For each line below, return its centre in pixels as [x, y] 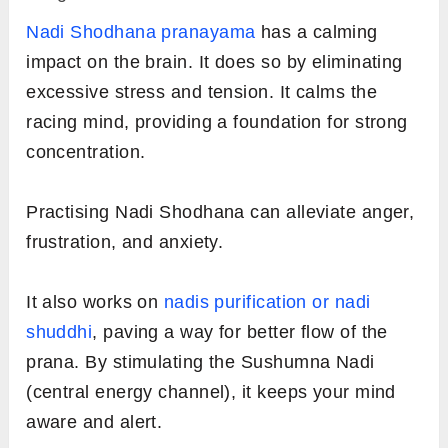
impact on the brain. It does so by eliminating [214, 61]
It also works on [95, 301]
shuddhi [59, 331]
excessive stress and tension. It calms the [202, 91]
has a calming [316, 31]
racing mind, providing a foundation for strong [217, 121]
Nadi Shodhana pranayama [141, 31]
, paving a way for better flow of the [240, 331]
